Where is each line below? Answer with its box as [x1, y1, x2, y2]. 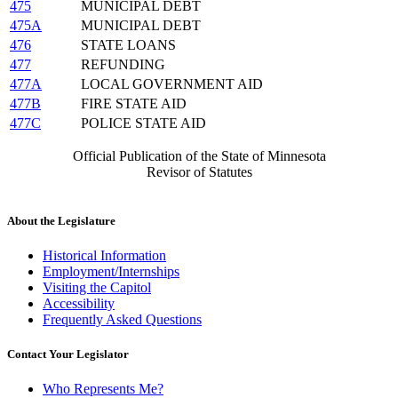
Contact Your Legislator [7, 347, 129, 362]
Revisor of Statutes [146, 163, 252, 179]
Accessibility [43, 295, 115, 311]
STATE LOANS [81, 36, 176, 52]
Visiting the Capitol [43, 279, 151, 295]
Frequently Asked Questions [43, 311, 202, 327]
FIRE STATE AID [81, 95, 187, 111]
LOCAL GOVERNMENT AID [81, 76, 263, 92]
